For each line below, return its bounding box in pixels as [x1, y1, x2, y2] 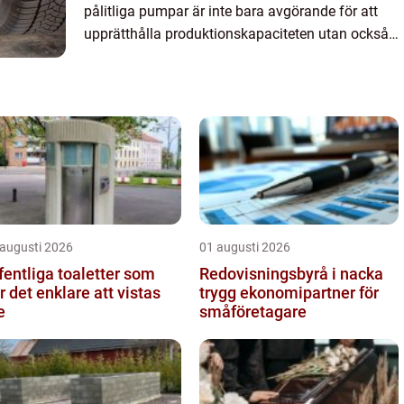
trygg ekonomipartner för [199, 283, 379, 303]
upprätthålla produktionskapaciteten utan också [84, 25, 389, 43]
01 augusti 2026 [199, 240, 290, 255]
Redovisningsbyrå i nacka [199, 264, 383, 284]
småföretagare [199, 302, 307, 322]
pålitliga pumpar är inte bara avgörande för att [84, 3, 378, 21]
